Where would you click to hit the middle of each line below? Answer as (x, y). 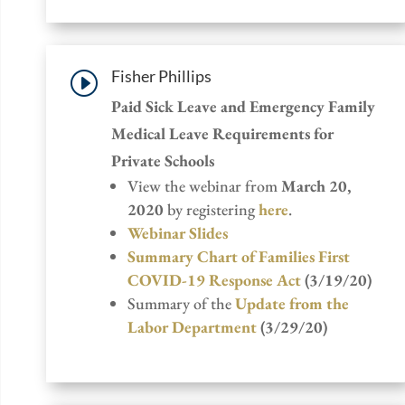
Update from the (292, 303)
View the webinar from (204, 185)
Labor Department (192, 326)
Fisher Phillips (161, 75)
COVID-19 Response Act (214, 279)
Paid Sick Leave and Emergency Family (243, 106)
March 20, (316, 185)
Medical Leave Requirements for (222, 133)
